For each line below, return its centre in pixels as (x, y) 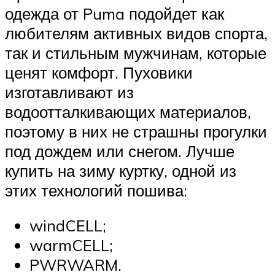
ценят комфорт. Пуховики (99, 72)
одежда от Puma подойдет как (114, 13)
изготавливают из (69, 92)
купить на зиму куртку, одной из (121, 170)
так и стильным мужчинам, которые (136, 52)
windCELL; (68, 226)
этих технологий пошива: (96, 190)
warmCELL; (71, 245)
